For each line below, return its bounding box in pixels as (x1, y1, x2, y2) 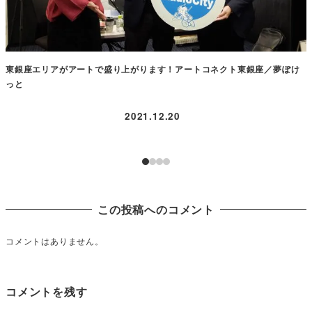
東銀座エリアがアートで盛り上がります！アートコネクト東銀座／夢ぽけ (6, 62, 300, 75)
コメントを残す (6, 283, 88, 300)
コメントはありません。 (6, 235, 104, 247)
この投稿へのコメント (97, 201, 214, 217)
